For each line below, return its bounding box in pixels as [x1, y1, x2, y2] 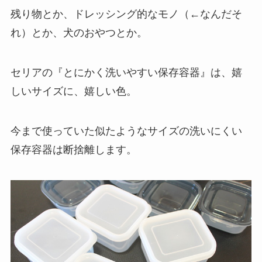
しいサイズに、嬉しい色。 [10, 85, 137, 98]
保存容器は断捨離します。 [10, 144, 137, 156]
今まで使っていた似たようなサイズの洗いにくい [10, 125, 242, 137]
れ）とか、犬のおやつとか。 [10, 27, 147, 39]
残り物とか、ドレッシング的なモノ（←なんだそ [10, 8, 242, 20]
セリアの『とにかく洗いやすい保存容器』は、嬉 [10, 67, 242, 79]
